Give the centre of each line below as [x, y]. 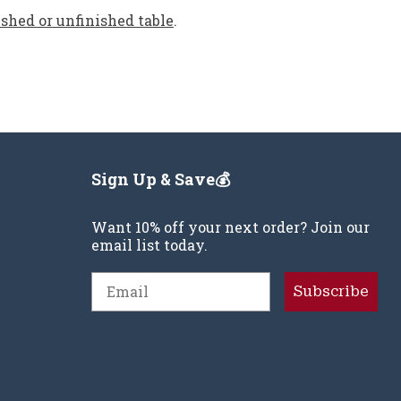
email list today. [149, 244]
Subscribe [331, 291]
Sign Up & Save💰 [161, 179]
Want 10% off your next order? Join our [230, 226]
